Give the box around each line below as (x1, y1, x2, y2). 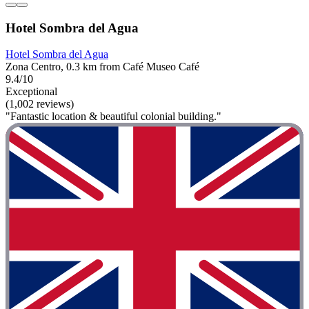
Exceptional (6, 86, 57, 98)
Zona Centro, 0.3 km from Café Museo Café (6, 61, 199, 73)
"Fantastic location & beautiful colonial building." (6, 110, 221, 123)
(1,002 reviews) (6, 98, 74, 110)
